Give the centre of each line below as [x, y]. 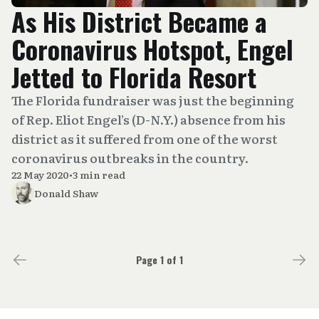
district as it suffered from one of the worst [145, 138]
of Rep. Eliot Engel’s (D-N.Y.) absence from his [148, 119]
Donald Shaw [66, 193]
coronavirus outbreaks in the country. [130, 158]
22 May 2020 [40, 174]
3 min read [99, 174]
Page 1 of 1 [159, 259]
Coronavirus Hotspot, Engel [152, 49]
